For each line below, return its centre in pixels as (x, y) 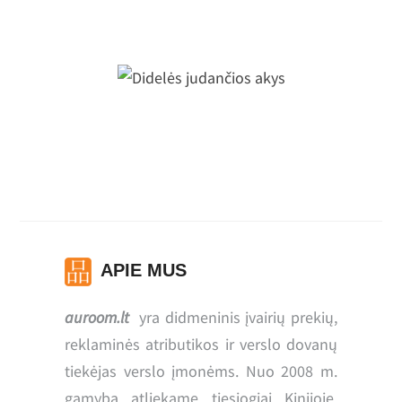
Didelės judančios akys (201, 101)
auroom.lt (97, 317)
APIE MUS (144, 270)
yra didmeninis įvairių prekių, (233, 317)
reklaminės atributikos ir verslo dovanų (201, 344)
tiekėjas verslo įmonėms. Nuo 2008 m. (201, 371)
